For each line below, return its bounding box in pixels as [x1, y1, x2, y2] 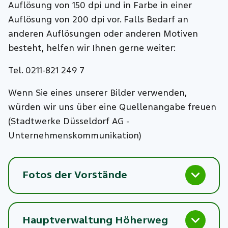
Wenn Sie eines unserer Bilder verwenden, [8, 87, 187, 98]
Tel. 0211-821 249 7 [8, 65, 85, 76]
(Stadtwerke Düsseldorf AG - [8, 116, 130, 127]
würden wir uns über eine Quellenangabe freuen [8, 101, 217, 112]
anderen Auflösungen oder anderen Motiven [8, 28, 198, 39]
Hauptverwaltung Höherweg [22, 214, 168, 226]
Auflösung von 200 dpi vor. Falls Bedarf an [8, 14, 189, 25]
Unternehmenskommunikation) [8, 130, 141, 141]
